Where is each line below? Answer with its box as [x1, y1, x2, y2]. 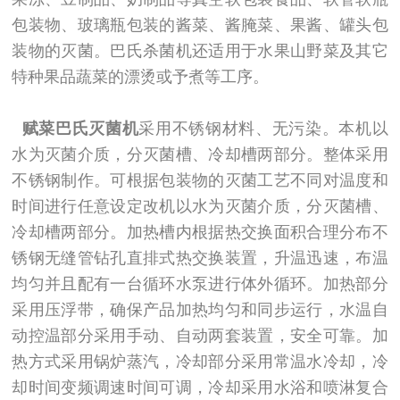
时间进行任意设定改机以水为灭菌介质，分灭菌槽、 [12, 196, 388, 215]
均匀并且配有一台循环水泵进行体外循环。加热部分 [12, 274, 388, 293]
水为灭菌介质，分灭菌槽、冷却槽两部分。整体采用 [12, 145, 388, 163]
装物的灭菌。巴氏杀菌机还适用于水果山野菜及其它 [12, 42, 388, 61]
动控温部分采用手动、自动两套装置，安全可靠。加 [12, 326, 388, 345]
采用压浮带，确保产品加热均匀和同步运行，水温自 [12, 300, 388, 319]
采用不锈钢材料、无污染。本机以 [138, 119, 388, 137]
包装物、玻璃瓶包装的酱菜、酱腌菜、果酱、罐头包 [12, 16, 388, 35]
